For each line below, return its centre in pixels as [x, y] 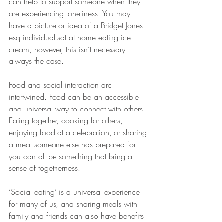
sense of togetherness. [46, 168]
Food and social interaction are [61, 84]
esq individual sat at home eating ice [71, 37]
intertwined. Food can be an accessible [75, 96]
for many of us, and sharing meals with [74, 203]
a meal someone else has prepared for [74, 144]
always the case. [38, 61]
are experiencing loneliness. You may [71, 13]
